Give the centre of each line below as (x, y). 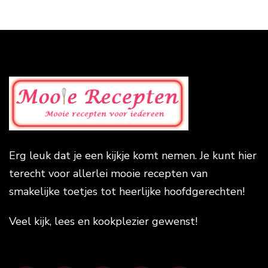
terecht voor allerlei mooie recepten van (108, 173)
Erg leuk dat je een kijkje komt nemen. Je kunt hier (133, 155)
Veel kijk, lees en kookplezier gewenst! (103, 221)
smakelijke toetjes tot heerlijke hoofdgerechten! (127, 191)
